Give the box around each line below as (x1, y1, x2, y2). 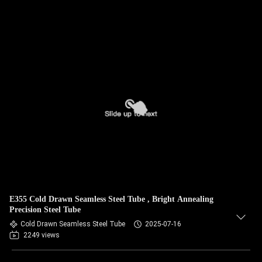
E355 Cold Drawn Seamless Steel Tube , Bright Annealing (9, 195, 213, 204)
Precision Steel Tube (9, 205, 81, 214)
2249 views (23, 231, 60, 239)
